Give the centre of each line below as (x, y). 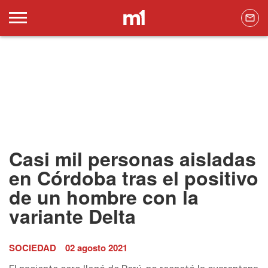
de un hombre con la (104, 197)
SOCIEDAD (33, 248)
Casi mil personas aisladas (133, 159)
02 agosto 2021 (96, 248)
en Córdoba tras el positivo (134, 178)
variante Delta (72, 216)
